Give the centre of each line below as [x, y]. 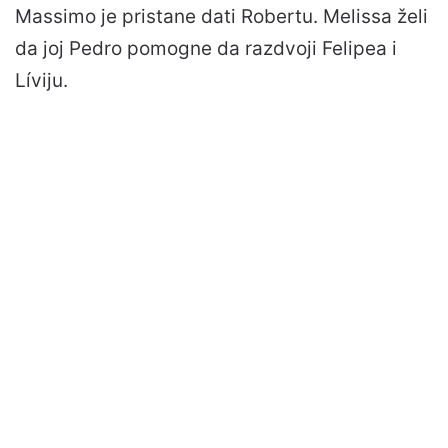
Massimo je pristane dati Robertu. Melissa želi [221, 16]
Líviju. [41, 80]
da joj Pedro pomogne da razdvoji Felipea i [206, 48]
